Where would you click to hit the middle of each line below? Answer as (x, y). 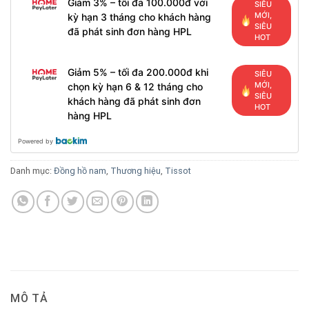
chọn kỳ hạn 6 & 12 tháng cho (135, 87)
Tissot (178, 171)
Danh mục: (32, 171)
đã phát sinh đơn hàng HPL (129, 31)
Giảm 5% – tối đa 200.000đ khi (138, 72)
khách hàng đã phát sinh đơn (134, 101)
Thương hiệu (136, 171)
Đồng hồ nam (80, 171)
